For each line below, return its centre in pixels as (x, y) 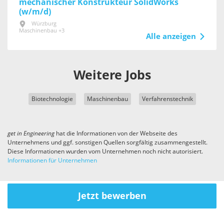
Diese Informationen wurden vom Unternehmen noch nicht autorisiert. (105, 152)
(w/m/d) (35, 12)
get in (15, 134)
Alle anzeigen (171, 37)
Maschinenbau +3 (42, 31)
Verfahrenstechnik (167, 99)
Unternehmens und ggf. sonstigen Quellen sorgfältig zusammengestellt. (107, 143)
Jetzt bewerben (112, 196)
